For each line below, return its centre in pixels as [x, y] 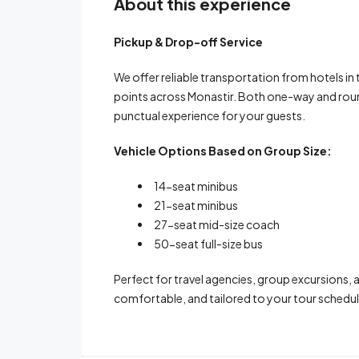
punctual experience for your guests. [210, 116]
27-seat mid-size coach [217, 225]
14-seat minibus [196, 186]
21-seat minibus [196, 206]
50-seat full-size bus [208, 244]
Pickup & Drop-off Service [188, 42]
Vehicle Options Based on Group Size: [223, 151]
